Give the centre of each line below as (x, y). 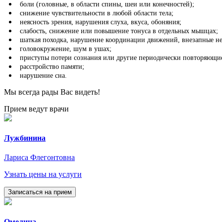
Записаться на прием (40, 192)
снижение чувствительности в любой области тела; (97, 13)
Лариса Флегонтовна (39, 158)
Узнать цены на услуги (43, 174)
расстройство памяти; (52, 66)
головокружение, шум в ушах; (66, 49)
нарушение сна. (43, 75)
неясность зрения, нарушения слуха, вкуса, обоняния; (101, 22)
